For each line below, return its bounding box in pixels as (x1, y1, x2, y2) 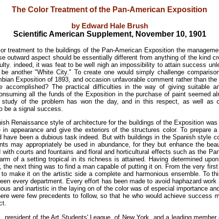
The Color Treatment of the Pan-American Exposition (12, 5, 207, 14)
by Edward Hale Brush (71, 22, 148, 30)
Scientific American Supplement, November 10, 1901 (13, 30, 206, 38)
